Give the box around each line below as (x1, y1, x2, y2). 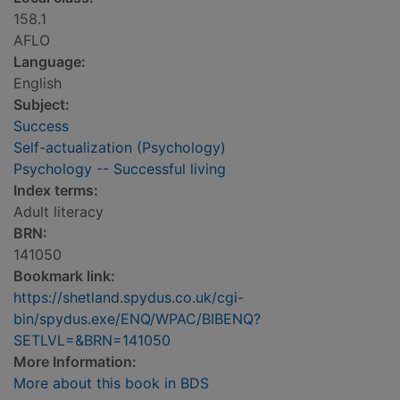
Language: (13, 53, 86, 71)
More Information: (13, 353, 137, 371)
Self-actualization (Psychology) (13, 138, 226, 157)
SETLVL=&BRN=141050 (13, 331, 171, 350)
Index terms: (13, 181, 98, 200)
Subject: (13, 96, 70, 114)
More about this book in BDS (13, 374, 209, 393)
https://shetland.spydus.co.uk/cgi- (13, 288, 244, 307)
